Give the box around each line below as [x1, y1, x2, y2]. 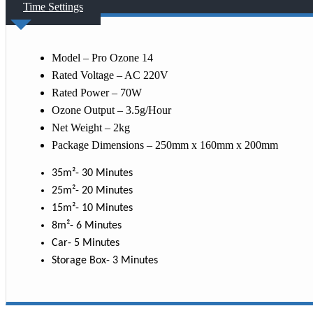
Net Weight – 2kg [52, 121, 130, 133]
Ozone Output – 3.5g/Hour [52, 103, 171, 116]
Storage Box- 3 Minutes [52, 254, 158, 266]
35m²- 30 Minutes [52, 167, 133, 179]
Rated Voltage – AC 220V [52, 68, 168, 81]
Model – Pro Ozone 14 [52, 51, 153, 64]
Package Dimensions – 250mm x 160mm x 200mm [52, 138, 278, 151]
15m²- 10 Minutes [52, 202, 133, 214]
